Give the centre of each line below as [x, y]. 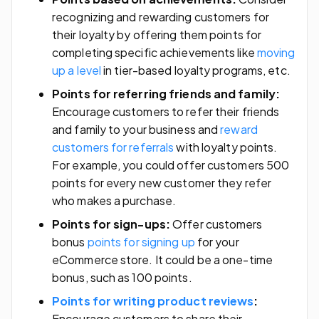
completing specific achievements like [155, 52]
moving [276, 52]
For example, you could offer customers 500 [171, 164]
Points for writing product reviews [153, 300]
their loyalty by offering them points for [157, 34]
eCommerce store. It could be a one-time [162, 259]
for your [217, 241]
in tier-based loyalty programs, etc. [196, 70]
